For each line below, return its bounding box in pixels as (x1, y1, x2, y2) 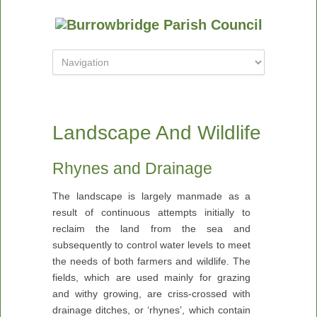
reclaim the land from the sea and (52, 223, 250, 234)
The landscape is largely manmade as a (52, 190, 250, 202)
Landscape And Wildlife (52, 122, 261, 144)
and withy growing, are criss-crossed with (52, 288, 250, 299)
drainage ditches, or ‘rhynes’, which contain (52, 304, 250, 316)
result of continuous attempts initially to (52, 207, 250, 218)
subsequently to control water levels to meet (52, 239, 250, 250)
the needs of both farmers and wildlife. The (52, 255, 250, 267)
